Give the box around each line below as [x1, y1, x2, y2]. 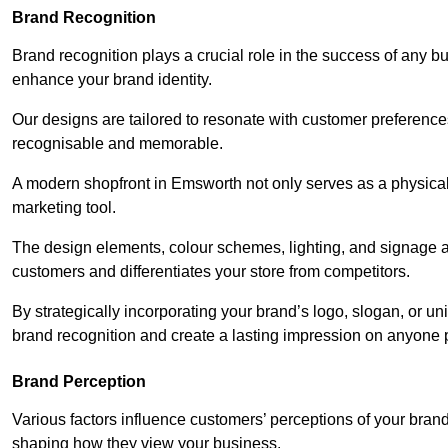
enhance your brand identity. [12, 70, 216, 88]
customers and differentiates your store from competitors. [12, 262, 410, 280]
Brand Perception [12, 372, 146, 390]
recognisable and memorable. [12, 134, 223, 152]
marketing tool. [12, 198, 120, 216]
